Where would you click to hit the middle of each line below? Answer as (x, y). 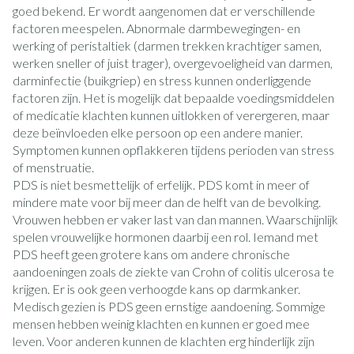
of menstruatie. (53, 167)
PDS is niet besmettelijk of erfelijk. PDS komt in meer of (161, 185)
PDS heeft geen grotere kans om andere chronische (151, 254)
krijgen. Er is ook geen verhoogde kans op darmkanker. (156, 289)
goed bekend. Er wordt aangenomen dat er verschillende (164, 11)
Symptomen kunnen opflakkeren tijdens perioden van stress (173, 150)
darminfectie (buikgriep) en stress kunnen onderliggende (162, 80)
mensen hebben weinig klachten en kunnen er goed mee (161, 324)
